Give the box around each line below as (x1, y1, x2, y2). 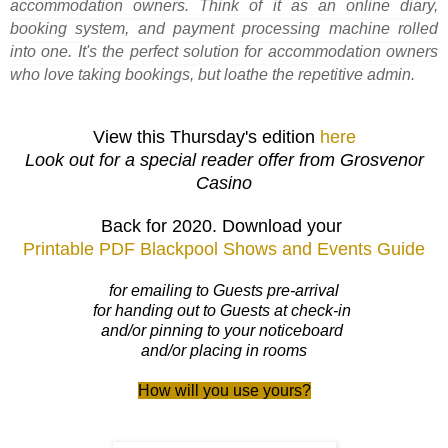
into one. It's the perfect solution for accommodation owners (10, 42, 438, 60)
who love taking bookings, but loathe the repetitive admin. (10, 65, 415, 83)
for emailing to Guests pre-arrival (109, 281, 339, 299)
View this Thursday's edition (92, 126, 320, 147)
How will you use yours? (137, 381, 311, 399)
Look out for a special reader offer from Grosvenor (24, 149, 424, 170)
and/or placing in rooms (141, 341, 307, 359)
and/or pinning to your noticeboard (101, 321, 347, 339)
